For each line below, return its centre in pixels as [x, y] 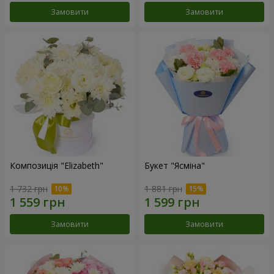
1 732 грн [29, 189]
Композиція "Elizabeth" [57, 165]
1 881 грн [163, 189]
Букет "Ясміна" [175, 165]
